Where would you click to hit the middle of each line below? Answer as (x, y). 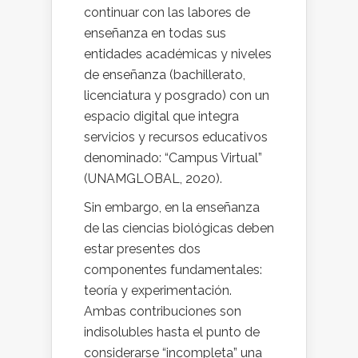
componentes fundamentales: (173, 270)
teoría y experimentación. (158, 291)
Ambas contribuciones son (163, 312)
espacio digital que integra (161, 117)
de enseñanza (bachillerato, (165, 75)
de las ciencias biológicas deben (179, 229)
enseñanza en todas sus (155, 34)
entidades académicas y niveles (178, 54)
